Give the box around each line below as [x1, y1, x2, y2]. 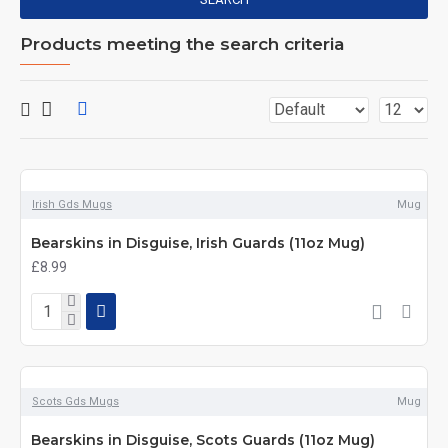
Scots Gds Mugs [32, 395, 119, 408]
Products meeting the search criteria [20, 34, 344, 54]
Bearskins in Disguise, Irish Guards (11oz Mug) [31, 234, 365, 252]
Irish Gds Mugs [32, 198, 112, 211]
